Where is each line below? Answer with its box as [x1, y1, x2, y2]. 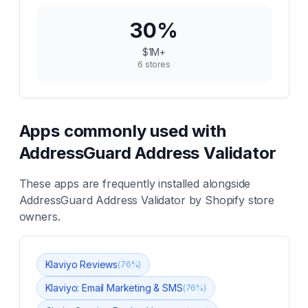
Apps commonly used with [19, 121, 226, 141]
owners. [19, 210, 60, 223]
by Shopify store [185, 193, 274, 207]
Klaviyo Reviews [45, 258, 118, 270]
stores [142, 59, 170, 69]
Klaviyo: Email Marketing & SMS [45, 282, 183, 294]
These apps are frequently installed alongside [19, 177, 251, 190]
